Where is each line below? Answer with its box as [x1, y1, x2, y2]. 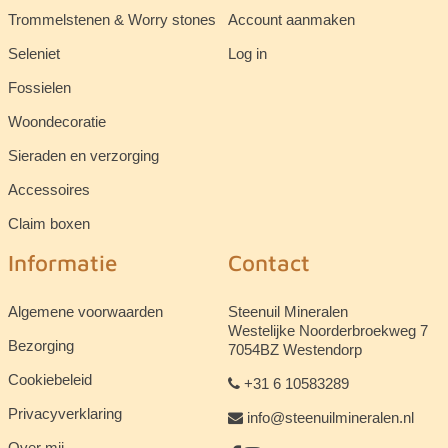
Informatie [7, 249, 117, 277]
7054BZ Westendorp [227, 340, 362, 358]
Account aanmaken [227, 11, 355, 29]
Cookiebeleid [7, 370, 92, 388]
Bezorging [7, 336, 74, 354]
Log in [227, 45, 267, 63]
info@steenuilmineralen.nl [246, 408, 414, 426]
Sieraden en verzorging [7, 147, 159, 165]
